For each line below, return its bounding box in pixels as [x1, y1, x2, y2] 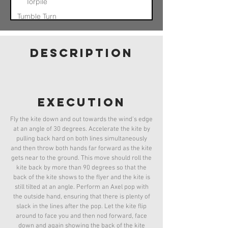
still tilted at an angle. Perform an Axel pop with [14, 183, 149, 191]
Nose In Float [15, 26, 58, 36]
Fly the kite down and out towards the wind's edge [10, 116, 153, 124]
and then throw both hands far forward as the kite [11, 145, 152, 153]
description [30, 46, 133, 60]
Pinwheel [22, 56, 51, 65]
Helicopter [72, 56, 105, 65]
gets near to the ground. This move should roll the [11, 154, 152, 162]
